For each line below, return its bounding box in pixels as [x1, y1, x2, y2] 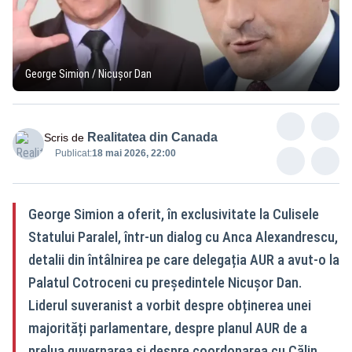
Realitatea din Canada [87, 130, 218, 144]
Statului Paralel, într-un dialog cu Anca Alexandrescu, [28, 228, 338, 245]
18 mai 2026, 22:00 [92, 147, 176, 159]
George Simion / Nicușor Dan [25, 67, 152, 80]
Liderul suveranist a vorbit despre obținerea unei [28, 296, 311, 313]
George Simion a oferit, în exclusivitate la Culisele [28, 205, 319, 222]
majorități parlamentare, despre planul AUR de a [28, 319, 307, 336]
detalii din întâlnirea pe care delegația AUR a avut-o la [28, 251, 339, 268]
